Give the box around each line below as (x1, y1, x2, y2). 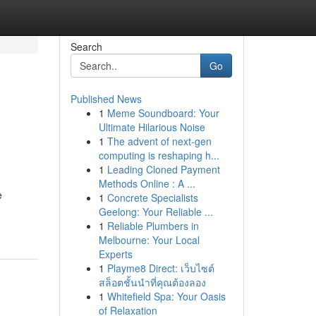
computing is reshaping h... (98, 148, 219, 162)
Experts (98, 247, 133, 261)
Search (70, 39, 102, 54)
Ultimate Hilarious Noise (98, 120, 205, 134)
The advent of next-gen (107, 134, 212, 148)
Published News (70, 92, 142, 106)
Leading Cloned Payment (107, 162, 220, 176)
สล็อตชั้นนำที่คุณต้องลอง (98, 275, 206, 289)
